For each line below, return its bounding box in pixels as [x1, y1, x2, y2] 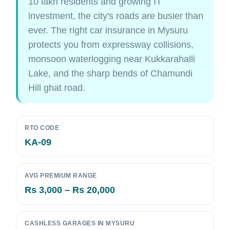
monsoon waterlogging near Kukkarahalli [28, 54, 195, 64]
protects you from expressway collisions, [28, 40, 194, 50]
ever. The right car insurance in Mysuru [28, 25, 188, 35]
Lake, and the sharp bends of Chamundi [28, 68, 193, 79]
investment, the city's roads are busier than [28, 11, 203, 21]
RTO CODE [25, 124, 59, 131]
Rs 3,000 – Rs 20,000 [25, 185, 115, 195]
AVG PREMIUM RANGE [25, 172, 97, 179]
